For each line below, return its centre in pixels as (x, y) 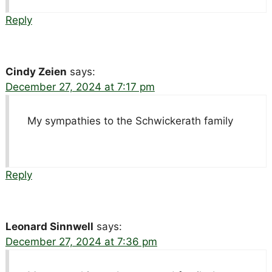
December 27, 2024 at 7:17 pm (80, 87)
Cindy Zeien (36, 72)
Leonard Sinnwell (49, 227)
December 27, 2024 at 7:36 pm (81, 242)
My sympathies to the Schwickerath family (130, 121)
